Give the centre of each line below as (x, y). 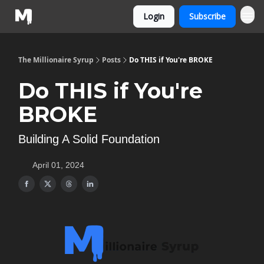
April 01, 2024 (58, 165)
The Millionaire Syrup (56, 60)
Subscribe (207, 16)
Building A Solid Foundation (89, 139)
